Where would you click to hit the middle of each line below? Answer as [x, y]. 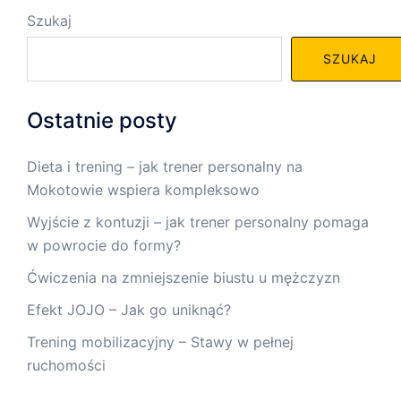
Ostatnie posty [102, 121]
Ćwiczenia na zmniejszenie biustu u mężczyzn [183, 278]
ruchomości [66, 366]
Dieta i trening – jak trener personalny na [165, 167]
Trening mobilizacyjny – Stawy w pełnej [160, 342]
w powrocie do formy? [104, 246]
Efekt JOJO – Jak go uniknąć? [129, 310]
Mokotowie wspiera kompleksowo [143, 190]
